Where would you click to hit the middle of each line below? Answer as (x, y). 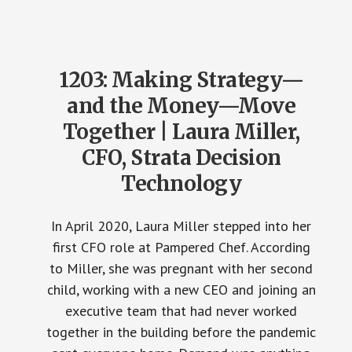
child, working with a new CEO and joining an (181, 290)
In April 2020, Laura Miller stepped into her (181, 226)
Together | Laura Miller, (181, 132)
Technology (181, 183)
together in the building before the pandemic (181, 332)
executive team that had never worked (181, 311)
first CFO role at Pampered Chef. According (181, 247)
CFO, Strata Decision (181, 158)
